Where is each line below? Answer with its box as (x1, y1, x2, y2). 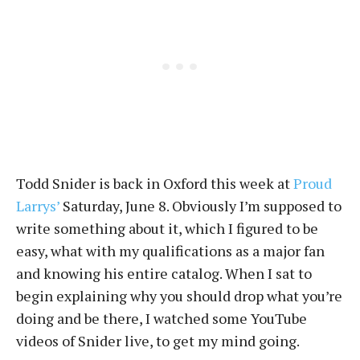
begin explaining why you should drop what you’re (16, 286, 342, 305)
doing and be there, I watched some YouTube (16, 309, 307, 328)
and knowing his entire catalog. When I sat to (16, 264, 312, 283)
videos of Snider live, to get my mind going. (16, 331, 300, 350)
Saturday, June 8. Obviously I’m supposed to (59, 196, 342, 215)
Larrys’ (16, 196, 59, 215)
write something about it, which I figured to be (16, 219, 318, 238)
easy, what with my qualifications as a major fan (16, 241, 325, 260)
